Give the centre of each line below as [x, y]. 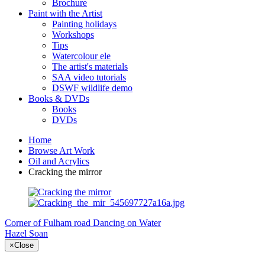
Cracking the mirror [65, 172]
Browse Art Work [62, 151]
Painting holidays [84, 24]
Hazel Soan [26, 233]
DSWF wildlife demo [92, 88]
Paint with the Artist [65, 13]
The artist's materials [90, 67]
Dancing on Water [127, 223]
